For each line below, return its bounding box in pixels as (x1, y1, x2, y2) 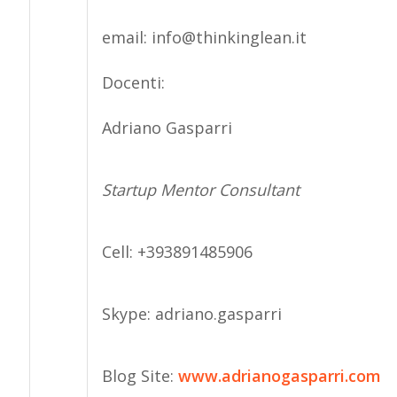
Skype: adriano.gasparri (101, 303, 282, 324)
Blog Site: (101, 365, 178, 386)
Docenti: (101, 72, 165, 93)
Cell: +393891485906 (101, 241, 253, 262)
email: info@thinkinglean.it (101, 27, 307, 48)
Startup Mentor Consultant (101, 179, 300, 200)
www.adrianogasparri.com (177, 365, 381, 386)
